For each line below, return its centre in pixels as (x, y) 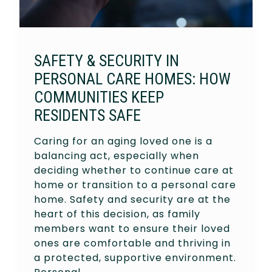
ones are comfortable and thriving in (132, 243)
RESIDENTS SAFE (87, 115)
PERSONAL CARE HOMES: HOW (132, 79)
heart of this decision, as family (117, 214)
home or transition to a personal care (135, 185)
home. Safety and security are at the (132, 199)
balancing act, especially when (117, 155)
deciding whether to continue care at (134, 170)
